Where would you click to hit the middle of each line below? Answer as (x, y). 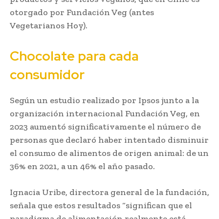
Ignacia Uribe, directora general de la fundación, (109, 192)
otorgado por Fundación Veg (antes (82, 12)
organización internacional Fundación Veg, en (105, 113)
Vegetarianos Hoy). (49, 25)
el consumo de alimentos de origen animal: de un (109, 153)
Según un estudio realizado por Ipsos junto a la (104, 100)
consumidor (47, 74)
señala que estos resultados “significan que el (101, 205)
